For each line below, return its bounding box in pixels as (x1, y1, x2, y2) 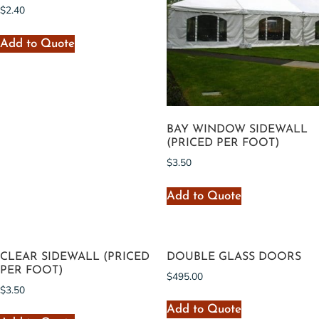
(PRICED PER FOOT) (167, 137, 279, 149)
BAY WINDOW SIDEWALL (167, 123, 308, 135)
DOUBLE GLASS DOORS (167, 251, 301, 263)
